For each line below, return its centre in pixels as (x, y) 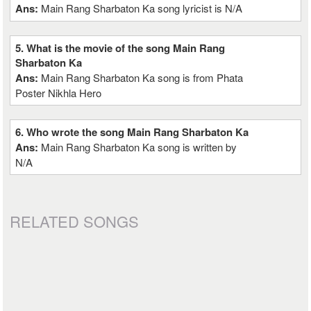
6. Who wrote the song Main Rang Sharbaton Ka (132, 132)
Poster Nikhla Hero (59, 93)
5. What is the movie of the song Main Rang (120, 48)
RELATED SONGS (75, 221)
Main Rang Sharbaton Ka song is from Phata (142, 77)
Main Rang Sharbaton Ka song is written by (139, 147)
